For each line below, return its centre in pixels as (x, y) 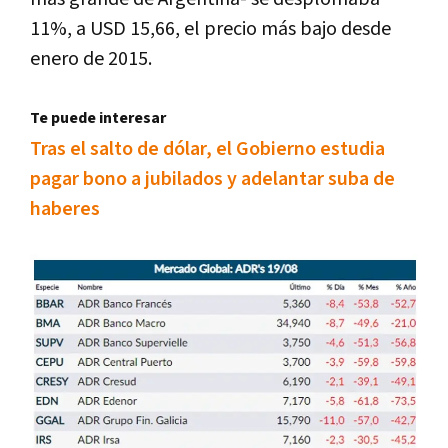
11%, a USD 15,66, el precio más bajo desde (210, 28)
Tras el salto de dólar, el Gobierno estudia (207, 148)
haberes (65, 208)
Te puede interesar (98, 118)
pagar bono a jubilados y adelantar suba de (212, 178)
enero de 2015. (91, 58)
